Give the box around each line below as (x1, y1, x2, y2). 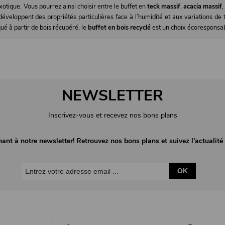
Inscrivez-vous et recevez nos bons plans (48, 110, 177, 121)
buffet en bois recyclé (87, 23, 151, 32)
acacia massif (183, 2, 222, 11)
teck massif (147, 2, 181, 11)
